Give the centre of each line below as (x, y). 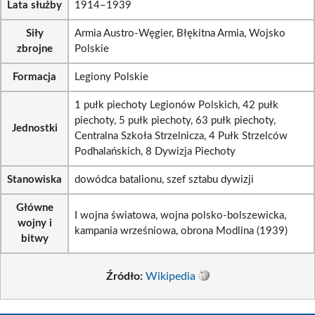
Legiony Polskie (111, 77)
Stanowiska (34, 180)
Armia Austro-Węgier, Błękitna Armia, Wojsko (180, 33)
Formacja (34, 77)
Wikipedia (170, 276)
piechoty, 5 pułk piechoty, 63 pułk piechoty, (175, 121)
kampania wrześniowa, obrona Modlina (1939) (181, 231)
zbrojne (34, 49)
